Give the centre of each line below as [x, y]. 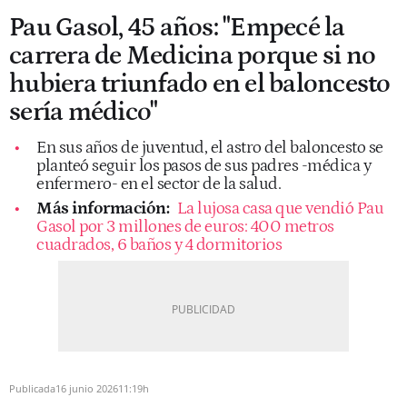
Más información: [104, 208]
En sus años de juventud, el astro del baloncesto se [210, 147]
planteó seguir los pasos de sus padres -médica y [203, 165]
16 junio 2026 [87, 388]
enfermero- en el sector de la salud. [159, 184]
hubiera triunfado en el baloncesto [200, 84]
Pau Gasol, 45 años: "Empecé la [177, 27]
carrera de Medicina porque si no [192, 55]
